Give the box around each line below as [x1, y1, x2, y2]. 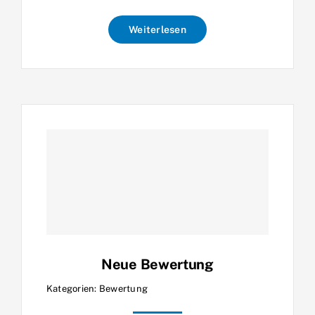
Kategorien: [46, 283, 99, 294]
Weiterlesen [129, 23, 186, 35]
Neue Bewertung [101, 255, 214, 273]
